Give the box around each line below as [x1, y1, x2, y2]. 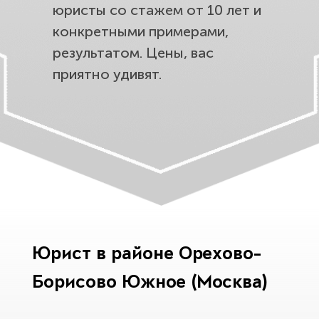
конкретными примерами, [53, 23, 229, 40]
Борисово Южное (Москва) [32, 274, 268, 293]
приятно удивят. [53, 66, 162, 83]
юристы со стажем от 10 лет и [53, 1, 261, 19]
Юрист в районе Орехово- [32, 246, 261, 265]
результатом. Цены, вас [53, 44, 214, 61]
